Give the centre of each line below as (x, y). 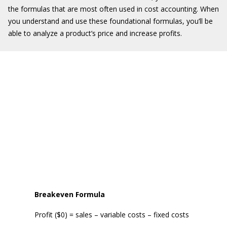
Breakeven (55, 194)
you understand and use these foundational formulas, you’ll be (110, 21)
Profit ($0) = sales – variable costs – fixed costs (112, 215)
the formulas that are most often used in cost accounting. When (113, 9)
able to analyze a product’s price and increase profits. (95, 33)
